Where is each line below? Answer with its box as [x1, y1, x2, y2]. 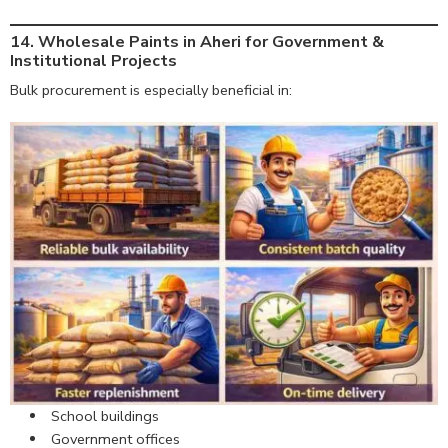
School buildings [50, 405, 159, 426]
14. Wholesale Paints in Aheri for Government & [10, 31, 384, 54]
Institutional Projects [10, 50, 177, 73]
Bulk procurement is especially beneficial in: [10, 80, 292, 101]
